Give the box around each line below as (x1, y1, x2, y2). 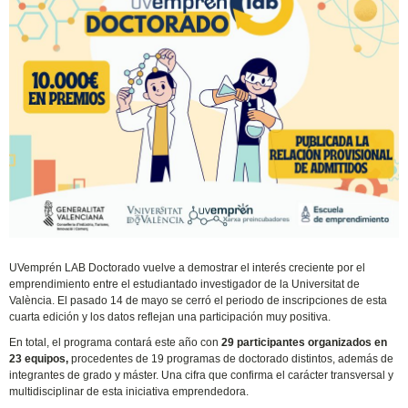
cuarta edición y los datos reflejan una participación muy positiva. (9, 311, 331, 324)
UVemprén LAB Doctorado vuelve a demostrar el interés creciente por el (9, 261, 366, 275)
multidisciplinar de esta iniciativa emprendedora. (9, 385, 250, 399)
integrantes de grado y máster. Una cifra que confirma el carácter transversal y (9, 369, 394, 382)
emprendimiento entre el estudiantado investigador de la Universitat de (9, 278, 361, 291)
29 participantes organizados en (221, 336, 388, 350)
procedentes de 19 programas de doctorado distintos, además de (68, 352, 394, 366)
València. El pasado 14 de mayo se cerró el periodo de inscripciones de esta (9, 294, 388, 308)
